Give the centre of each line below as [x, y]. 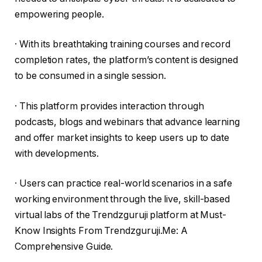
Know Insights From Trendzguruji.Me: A [101, 231]
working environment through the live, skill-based [123, 199]
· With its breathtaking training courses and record [123, 44]
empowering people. [59, 14]
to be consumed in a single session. [91, 76]
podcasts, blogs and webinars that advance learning [127, 122]
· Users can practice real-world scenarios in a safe [123, 184]
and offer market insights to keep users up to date [122, 137]
